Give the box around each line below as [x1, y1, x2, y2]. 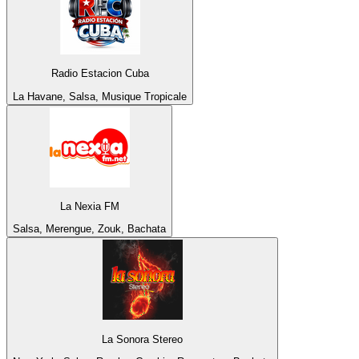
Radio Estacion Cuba [50, 67, 149, 80]
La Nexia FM [59, 200, 119, 212]
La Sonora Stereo [102, 333, 183, 345]
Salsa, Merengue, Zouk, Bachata [13, 223, 166, 236]
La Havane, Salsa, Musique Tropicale [13, 90, 187, 103]
